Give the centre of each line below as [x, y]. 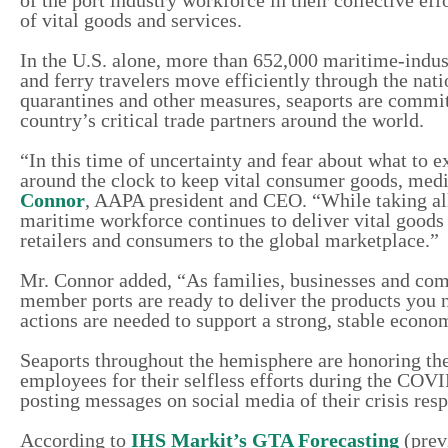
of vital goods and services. [131, 19]
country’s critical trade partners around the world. [222, 119]
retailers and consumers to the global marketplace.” [229, 239]
